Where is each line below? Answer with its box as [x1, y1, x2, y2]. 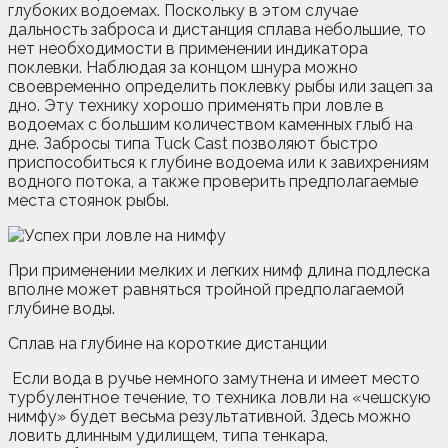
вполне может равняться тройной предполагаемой [8, 279, 404, 299]
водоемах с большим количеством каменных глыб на [8, 114, 413, 134]
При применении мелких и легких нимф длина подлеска [8, 260, 430, 280]
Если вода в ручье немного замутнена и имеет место [8, 368, 420, 388]
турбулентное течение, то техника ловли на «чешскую [8, 387, 431, 407]
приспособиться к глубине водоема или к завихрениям [8, 152, 429, 172]
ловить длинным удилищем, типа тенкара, [8, 425, 328, 445]
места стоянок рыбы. [8, 190, 177, 210]
